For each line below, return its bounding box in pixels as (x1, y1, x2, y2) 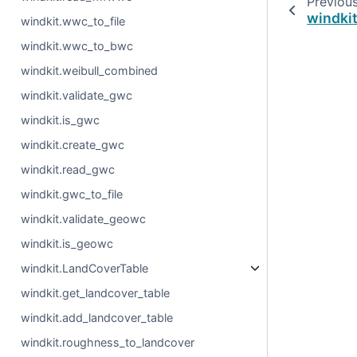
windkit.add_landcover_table (21, 311, 174, 324)
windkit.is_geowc (21, 237, 114, 250)
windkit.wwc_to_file (21, 14, 126, 28)
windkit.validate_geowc (21, 212, 147, 226)
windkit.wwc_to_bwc (21, 39, 134, 53)
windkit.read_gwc (21, 163, 116, 176)
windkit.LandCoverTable (21, 261, 149, 275)
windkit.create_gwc (21, 138, 125, 151)
